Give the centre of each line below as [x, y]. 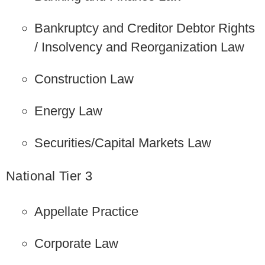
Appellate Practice [87, 211]
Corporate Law [77, 243]
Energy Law [69, 111]
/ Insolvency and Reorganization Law [140, 47]
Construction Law [84, 79]
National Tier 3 [49, 176]
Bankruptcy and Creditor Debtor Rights [145, 28]
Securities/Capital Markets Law [123, 143]
